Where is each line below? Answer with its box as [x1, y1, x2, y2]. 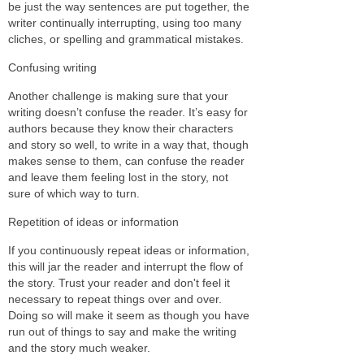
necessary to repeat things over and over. [8, 292, 222, 305]
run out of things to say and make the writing [8, 324, 236, 338]
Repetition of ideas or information [8, 214, 179, 228]
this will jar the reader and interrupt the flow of [8, 259, 243, 273]
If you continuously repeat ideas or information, [8, 243, 249, 257]
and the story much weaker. [8, 340, 150, 354]
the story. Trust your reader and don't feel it [8, 275, 230, 289]
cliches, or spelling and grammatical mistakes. [8, 32, 244, 45]
